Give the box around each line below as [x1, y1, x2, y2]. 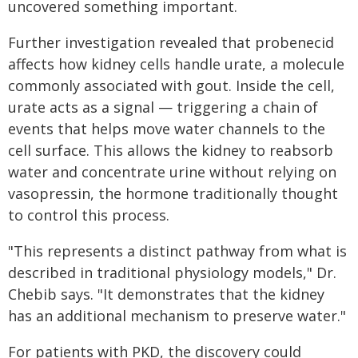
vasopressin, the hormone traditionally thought [8, 184, 338, 203]
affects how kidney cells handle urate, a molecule [8, 54, 344, 74]
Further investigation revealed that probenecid [8, 33, 334, 52]
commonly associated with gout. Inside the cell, [8, 76, 335, 95]
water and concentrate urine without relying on [8, 162, 336, 181]
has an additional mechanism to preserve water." [8, 306, 346, 325]
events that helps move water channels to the [8, 119, 325, 138]
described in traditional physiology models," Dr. [8, 263, 336, 282]
